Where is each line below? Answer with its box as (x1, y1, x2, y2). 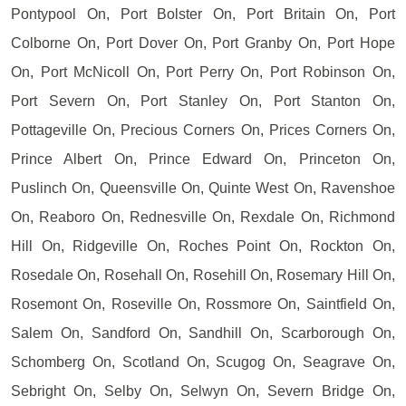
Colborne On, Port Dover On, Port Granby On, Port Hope (11, 34, 395, 51)
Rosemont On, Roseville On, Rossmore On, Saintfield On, (11, 295, 395, 312)
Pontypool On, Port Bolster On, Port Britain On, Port (11, 5, 395, 22)
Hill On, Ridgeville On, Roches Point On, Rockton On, (11, 237, 395, 254)
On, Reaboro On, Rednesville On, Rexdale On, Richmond (11, 208, 395, 225)
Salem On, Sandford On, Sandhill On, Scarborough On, (11, 324, 395, 341)
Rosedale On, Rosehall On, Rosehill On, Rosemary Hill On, (11, 266, 395, 283)
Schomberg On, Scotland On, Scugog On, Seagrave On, (11, 353, 395, 370)
